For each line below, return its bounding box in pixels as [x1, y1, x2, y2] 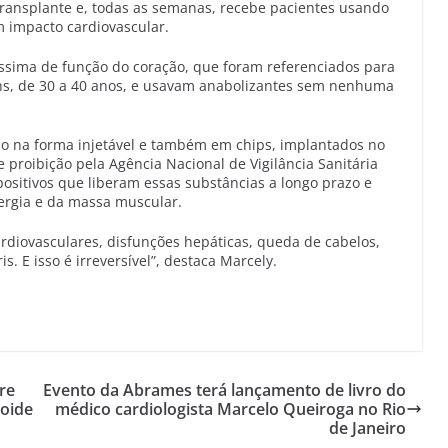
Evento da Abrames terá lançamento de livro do [43, 378, 406, 401]
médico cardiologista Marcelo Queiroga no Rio [55, 397, 406, 420]
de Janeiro [329, 416, 406, 439]
